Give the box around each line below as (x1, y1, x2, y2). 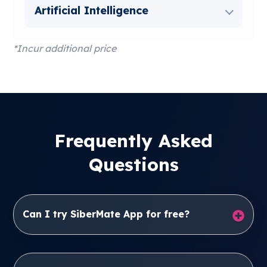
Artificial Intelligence (35, 4, 149, 17)
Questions (88, 153, 179, 176)
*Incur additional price (13, 42, 117, 54)
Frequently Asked (54, 129, 213, 152)
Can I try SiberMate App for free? (23, 208, 190, 220)
